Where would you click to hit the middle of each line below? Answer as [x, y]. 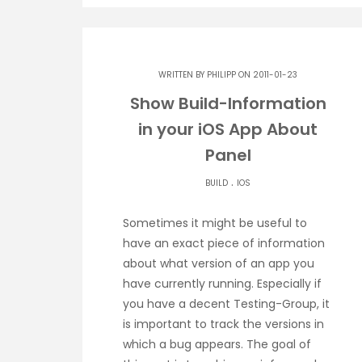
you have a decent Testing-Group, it [226, 304]
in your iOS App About [228, 130]
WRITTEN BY [183, 75]
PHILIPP [221, 75]
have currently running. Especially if [222, 284]
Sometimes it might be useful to [215, 223]
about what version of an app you [219, 264]
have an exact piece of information [224, 244]
